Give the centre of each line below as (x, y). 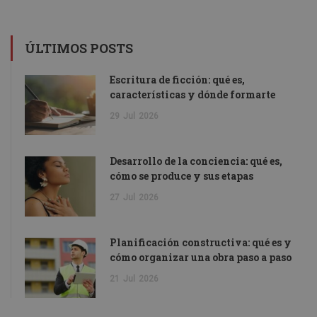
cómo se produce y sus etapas (181, 175)
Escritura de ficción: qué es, (177, 79)
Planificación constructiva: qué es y (201, 242)
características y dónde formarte (192, 94)
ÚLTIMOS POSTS (79, 48)
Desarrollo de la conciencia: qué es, (196, 161)
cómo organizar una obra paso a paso (201, 257)
